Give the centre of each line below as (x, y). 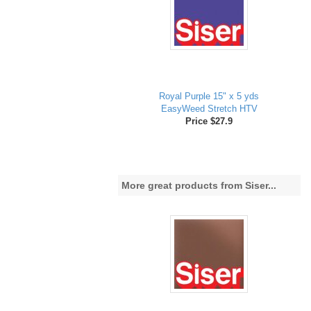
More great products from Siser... (199, 186)
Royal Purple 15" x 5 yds (209, 96)
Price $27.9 (209, 121)
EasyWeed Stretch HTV (209, 109)
